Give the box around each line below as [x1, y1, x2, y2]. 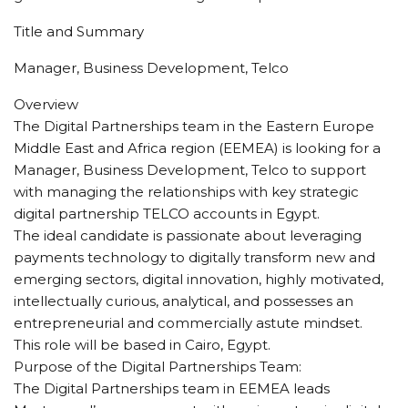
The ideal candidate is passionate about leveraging [14, 226, 362, 244]
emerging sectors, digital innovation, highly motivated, [14, 270, 383, 288]
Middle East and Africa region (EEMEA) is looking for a [14, 138, 381, 157]
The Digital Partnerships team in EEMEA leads [14, 379, 330, 397]
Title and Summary [14, 22, 144, 40]
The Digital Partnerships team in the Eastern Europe [14, 117, 374, 135]
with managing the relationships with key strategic [14, 182, 359, 200]
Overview [14, 95, 78, 113]
